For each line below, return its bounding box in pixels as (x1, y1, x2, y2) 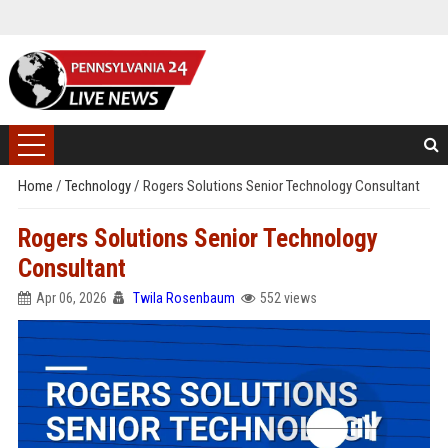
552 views (259, 290, 317, 306)
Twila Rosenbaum (132, 290, 235, 306)
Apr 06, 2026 (35, 290, 107, 306)
